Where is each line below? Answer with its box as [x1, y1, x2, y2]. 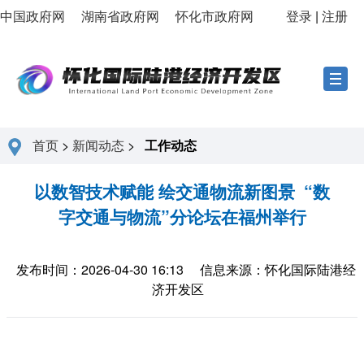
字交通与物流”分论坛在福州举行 [58, 203, 306, 229]
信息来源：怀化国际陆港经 [200, 259, 356, 279]
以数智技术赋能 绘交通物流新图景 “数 [34, 178, 330, 204]
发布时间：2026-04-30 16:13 [16, 259, 184, 279]
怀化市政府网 [175, 6, 253, 25]
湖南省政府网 [81, 6, 159, 25]
